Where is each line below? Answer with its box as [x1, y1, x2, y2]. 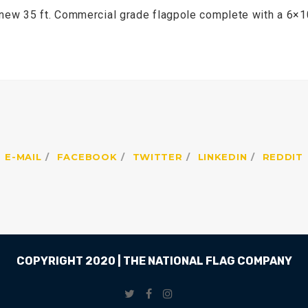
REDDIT [262, 151, 303, 162]
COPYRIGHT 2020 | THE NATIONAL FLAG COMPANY [16, 254, 292, 267]
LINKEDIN [197, 151, 247, 162]
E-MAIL [5, 151, 42, 162]
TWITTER [132, 151, 183, 162]
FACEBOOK [56, 151, 118, 162]
